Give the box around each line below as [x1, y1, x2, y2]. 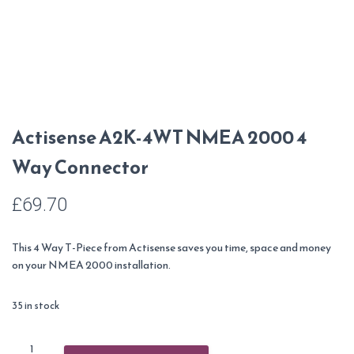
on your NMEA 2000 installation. [12, 257, 171, 273]
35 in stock [12, 298, 59, 313]
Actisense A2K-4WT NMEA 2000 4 [12, 123, 307, 152]
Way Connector [12, 153, 149, 182]
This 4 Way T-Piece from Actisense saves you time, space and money [12, 239, 331, 256]
